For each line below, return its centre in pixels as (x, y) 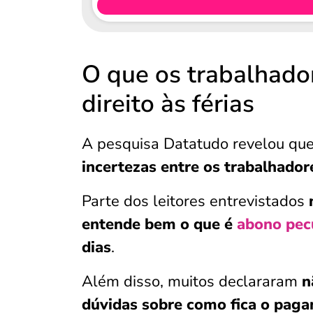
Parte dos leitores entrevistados (195, 201)
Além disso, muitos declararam (192, 282)
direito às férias (168, 104)
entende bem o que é (159, 224)
